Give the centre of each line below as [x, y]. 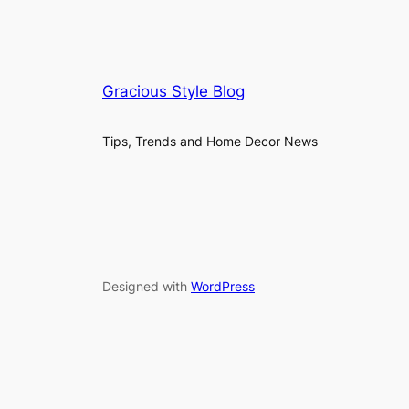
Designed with [147, 286]
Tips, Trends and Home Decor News [210, 142]
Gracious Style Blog [173, 92]
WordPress [223, 286]
